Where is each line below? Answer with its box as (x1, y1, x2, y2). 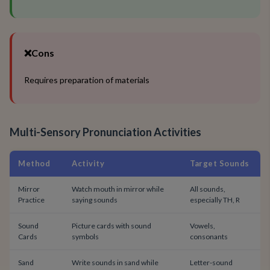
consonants (190, 232, 228, 241)
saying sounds (72, 195, 118, 204)
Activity (72, 159, 104, 168)
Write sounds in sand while (72, 258, 159, 267)
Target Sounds (190, 159, 250, 168)
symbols (72, 232, 99, 241)
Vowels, (190, 221, 215, 230)
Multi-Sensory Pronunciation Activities (10, 125, 201, 139)
